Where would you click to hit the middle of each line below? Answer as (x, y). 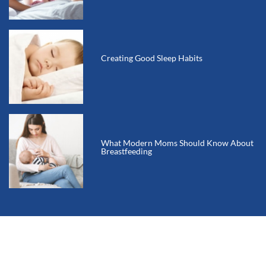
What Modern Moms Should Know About (177, 142)
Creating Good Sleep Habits (151, 58)
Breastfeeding (126, 151)
